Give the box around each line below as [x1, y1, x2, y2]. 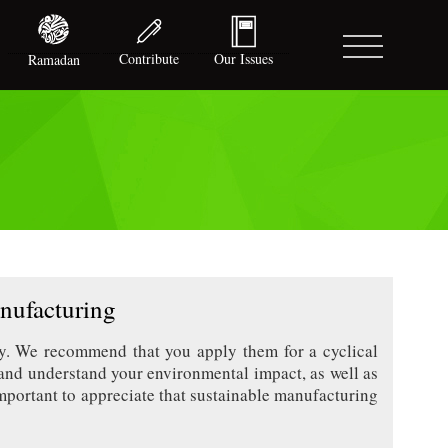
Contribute [118, 49, 179, 68]
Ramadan [27, 50, 80, 69]
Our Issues [214, 49, 274, 68]
